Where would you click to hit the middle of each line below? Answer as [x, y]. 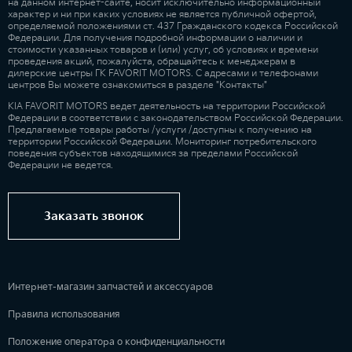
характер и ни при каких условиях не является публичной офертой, [162, 15]
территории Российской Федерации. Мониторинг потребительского [162, 142]
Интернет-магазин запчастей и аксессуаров [110, 288]
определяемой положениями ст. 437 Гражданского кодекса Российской [173, 27]
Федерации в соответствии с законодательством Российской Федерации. [176, 119]
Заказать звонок [94, 216]
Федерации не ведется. [60, 166]
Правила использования [64, 315]
